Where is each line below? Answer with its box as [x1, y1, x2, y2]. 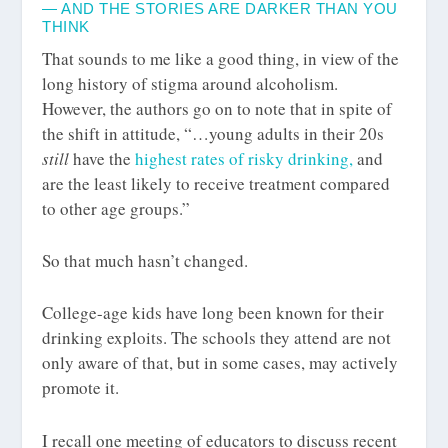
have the [69, 146, 136, 170]
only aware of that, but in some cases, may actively [42, 351, 399, 375]
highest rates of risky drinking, [135, 146, 358, 170]
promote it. [42, 376, 120, 400]
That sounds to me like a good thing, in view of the [42, 46, 400, 70]
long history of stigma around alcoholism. [42, 71, 339, 95]
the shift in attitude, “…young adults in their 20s [42, 121, 385, 145]
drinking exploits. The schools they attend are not [42, 326, 392, 350]
